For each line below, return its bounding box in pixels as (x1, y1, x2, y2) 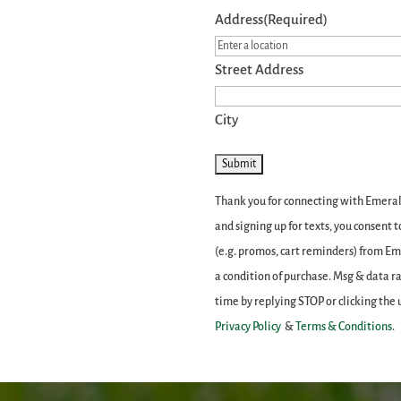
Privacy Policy (215, 320, 282, 333)
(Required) (263, 11, 328, 27)
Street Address (215, 61, 304, 77)
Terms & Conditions (295, 320, 393, 333)
